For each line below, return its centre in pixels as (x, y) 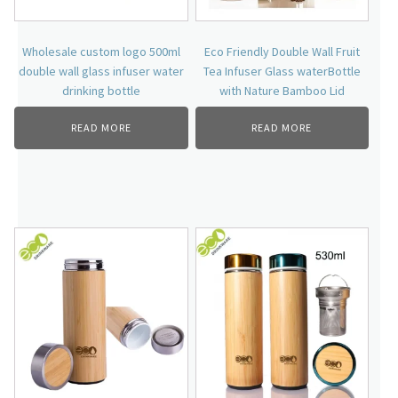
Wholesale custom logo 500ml (101, 52)
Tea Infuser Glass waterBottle (282, 72)
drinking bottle (101, 91)
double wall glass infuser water (101, 72)
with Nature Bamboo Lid (282, 91)
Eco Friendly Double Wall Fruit (282, 52)
